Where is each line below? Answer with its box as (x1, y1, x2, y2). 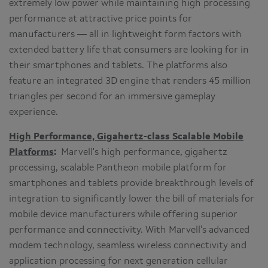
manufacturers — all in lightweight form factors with (9, 29, 242, 39)
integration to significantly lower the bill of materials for (9, 194, 254, 204)
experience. (9, 107, 58, 117)
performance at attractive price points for (9, 14, 192, 24)
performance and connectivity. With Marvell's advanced (9, 225, 249, 235)
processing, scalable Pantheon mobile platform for (9, 163, 227, 173)
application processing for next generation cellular (9, 256, 228, 266)
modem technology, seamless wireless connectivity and (9, 240, 246, 251)
